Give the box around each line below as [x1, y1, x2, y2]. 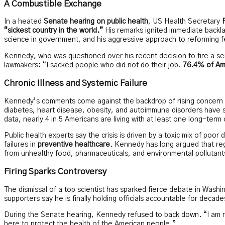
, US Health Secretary [148, 18, 222, 26]
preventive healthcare [38, 141, 110, 148]
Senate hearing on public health [44, 18, 148, 26]
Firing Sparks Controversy [4, 167, 106, 176]
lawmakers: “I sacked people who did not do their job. [4, 61, 183, 69]
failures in [4, 141, 38, 148]
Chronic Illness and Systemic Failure [4, 79, 147, 87]
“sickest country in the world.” [4, 27, 103, 35]
